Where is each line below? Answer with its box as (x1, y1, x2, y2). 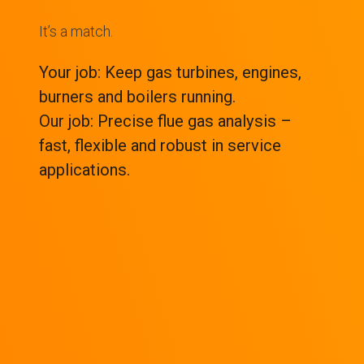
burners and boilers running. (39, 87, 236, 107)
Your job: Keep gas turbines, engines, (39, 63, 301, 83)
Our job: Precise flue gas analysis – (39, 111, 292, 132)
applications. (39, 160, 130, 180)
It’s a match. (39, 23, 113, 41)
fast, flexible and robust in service (39, 136, 281, 156)
